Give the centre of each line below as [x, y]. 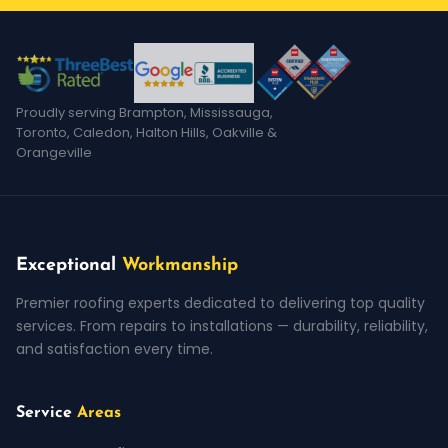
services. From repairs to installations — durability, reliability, [222, 325]
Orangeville [54, 152]
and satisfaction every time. [114, 348]
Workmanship [180, 265]
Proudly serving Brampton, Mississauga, [144, 112]
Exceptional [69, 265]
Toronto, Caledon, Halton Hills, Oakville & [146, 132]
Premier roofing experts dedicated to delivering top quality [220, 302]
